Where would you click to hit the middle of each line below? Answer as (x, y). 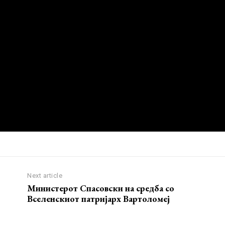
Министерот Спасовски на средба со (101, 188)
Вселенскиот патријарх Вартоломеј (99, 199)
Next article (45, 176)
